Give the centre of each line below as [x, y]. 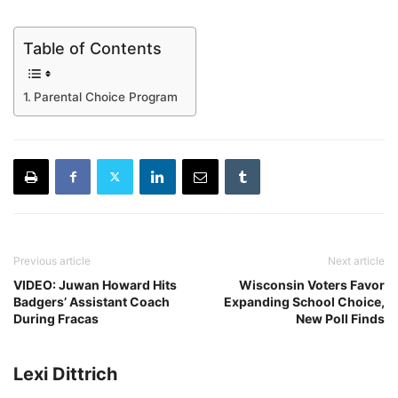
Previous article [52, 260]
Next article [356, 260]
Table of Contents [92, 48]
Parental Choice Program [105, 96]
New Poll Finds [340, 318]
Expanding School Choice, [304, 301]
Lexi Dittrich [65, 374]
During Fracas [56, 318]
